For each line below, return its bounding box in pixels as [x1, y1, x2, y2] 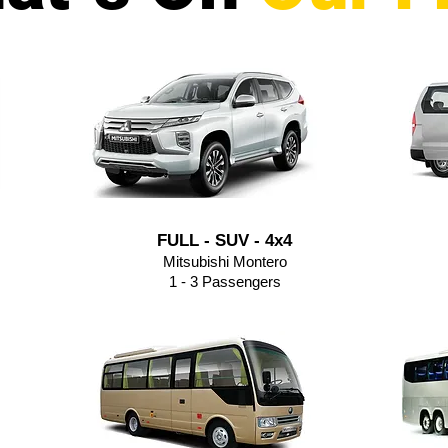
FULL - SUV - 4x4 [157, 231, 292, 250]
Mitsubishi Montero [162, 253, 287, 270]
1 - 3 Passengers [168, 273, 281, 290]
